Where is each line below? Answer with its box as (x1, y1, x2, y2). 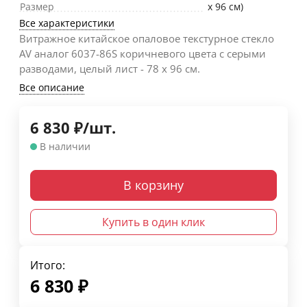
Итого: (30, 258, 65, 273)
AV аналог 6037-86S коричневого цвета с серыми (19, 47, 266, 61)
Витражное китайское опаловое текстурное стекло (19, 32, 274, 46)
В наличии (40, 140, 90, 153)
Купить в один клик (102, 214, 205, 230)
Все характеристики (19, 16, 114, 30)
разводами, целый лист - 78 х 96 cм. (19, 62, 200, 76)
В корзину (123, 177, 184, 194)
